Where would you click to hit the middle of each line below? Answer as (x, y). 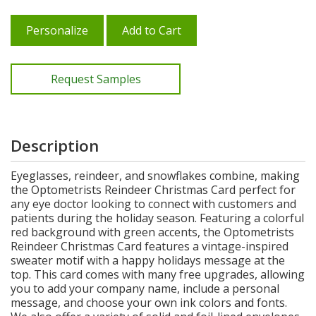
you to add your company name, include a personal (145, 288)
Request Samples (96, 79)
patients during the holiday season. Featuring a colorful (157, 218)
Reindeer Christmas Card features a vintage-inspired (150, 246)
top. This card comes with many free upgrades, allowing (158, 274)
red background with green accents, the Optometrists (152, 232)
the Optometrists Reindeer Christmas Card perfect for (153, 189)
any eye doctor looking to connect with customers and (153, 203)
